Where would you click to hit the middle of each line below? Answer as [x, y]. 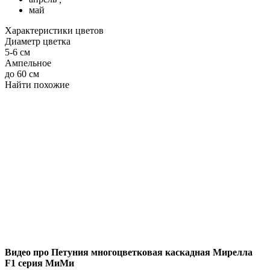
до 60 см [22, 74]
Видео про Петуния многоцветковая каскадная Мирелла [129, 252]
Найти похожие [37, 84]
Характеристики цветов [54, 30]
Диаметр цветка [38, 41]
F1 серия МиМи [39, 263]
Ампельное [28, 63]
